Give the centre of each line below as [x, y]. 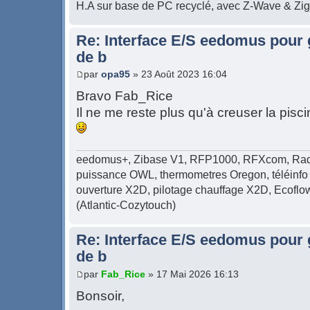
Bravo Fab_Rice [125, 96]
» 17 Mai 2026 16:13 [192, 274]
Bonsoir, [100, 295]
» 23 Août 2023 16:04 [179, 74]
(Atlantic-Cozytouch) [126, 206]
